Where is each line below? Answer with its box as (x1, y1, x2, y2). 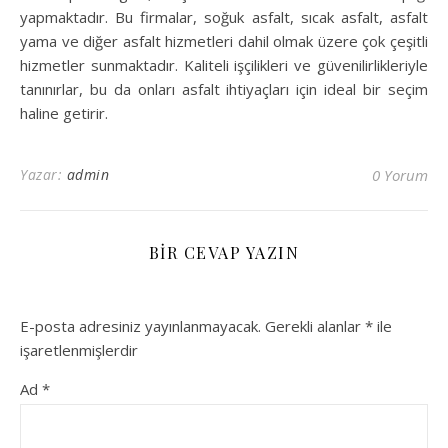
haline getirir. (20, 103, 108, 124)
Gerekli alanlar (265, 316, 365, 337)
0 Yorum (372, 165, 428, 186)
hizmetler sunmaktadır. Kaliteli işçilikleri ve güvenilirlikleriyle (20, 55, 428, 76)
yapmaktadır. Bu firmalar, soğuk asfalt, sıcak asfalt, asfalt (20, 7, 428, 28)
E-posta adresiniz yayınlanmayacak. (20, 316, 261, 337)
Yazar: (20, 165, 67, 185)
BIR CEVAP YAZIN (148, 242, 300, 264)
